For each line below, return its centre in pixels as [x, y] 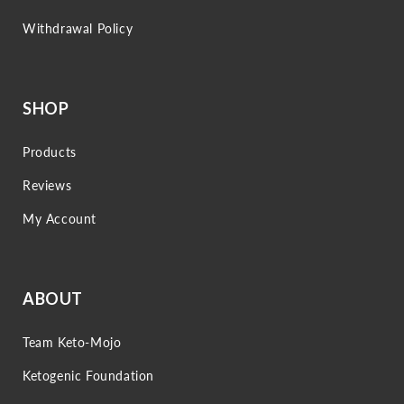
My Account [60, 219]
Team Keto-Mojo [72, 342]
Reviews [47, 185]
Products [50, 152]
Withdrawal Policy [78, 28]
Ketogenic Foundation [88, 376]
